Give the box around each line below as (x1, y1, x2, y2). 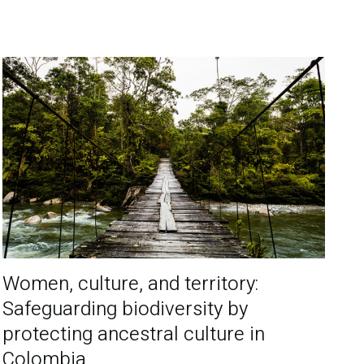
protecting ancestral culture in (2, 320, 266, 349)
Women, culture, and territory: (2, 270, 259, 299)
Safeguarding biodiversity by (2, 295, 249, 324)
